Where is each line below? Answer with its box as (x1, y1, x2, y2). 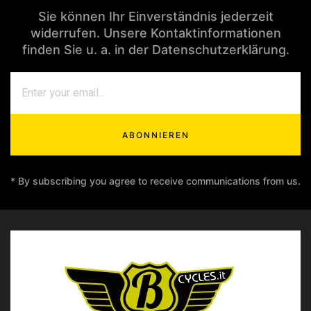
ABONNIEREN (121, 130, 190, 140)
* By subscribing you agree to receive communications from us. (10, 175, 301, 187)
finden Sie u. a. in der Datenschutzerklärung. (22, 42, 289, 57)
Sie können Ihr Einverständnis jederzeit (37, 9, 274, 24)
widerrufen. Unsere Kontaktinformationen (30, 26, 281, 40)
